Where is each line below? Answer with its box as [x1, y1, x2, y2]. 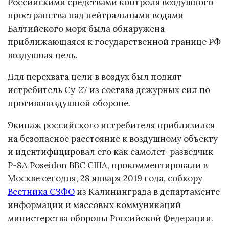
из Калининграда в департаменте [75, 186, 220, 198]
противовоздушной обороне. [8, 98, 130, 109]
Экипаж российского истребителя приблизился [8, 120, 215, 131]
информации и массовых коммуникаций [8, 199, 181, 211]
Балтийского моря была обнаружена [8, 22, 165, 34]
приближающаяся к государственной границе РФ [8, 36, 221, 48]
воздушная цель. [8, 49, 78, 61]
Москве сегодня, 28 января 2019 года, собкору [8, 173, 202, 185]
